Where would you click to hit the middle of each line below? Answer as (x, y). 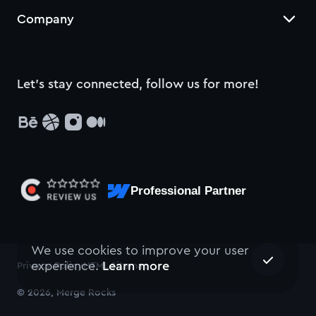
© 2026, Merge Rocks (66, 293)
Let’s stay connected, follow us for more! (138, 84)
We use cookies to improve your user (140, 250)
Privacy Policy (50, 266)
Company (45, 19)
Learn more (136, 266)
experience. (67, 266)
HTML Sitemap (116, 266)
